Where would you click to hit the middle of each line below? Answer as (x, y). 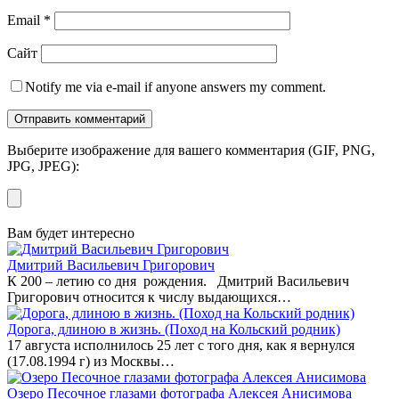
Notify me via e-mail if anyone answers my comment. (175, 86)
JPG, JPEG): (43, 166)
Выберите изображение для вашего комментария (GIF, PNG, (191, 150)
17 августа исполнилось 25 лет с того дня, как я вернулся (181, 345)
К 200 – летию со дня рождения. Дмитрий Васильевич (178, 281)
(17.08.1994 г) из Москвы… (91, 361)
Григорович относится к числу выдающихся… (149, 297)
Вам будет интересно (71, 232)
